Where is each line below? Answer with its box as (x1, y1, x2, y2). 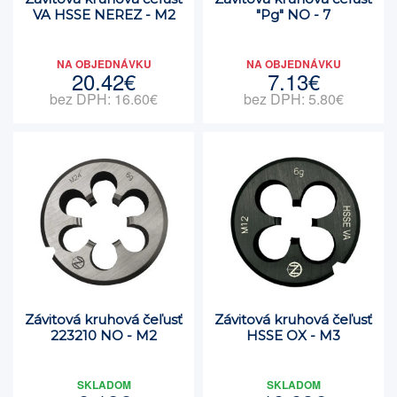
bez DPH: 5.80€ (243, 89, 344, 109)
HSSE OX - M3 (246, 327, 340, 344)
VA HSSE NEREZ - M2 (32, 6, 175, 23)
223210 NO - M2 (51, 327, 157, 344)
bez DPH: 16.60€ (50, 89, 158, 109)
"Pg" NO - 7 (256, 6, 331, 23)
